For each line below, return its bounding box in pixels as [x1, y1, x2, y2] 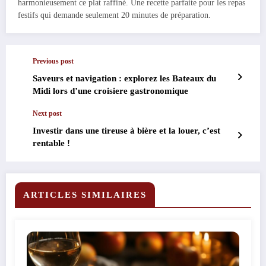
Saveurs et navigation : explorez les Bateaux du [33, 74, 216, 84]
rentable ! [33, 138, 70, 148]
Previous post [33, 57, 74, 66]
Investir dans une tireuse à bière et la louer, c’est [33, 126, 220, 136]
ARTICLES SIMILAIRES [23, 190, 147, 200]
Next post [33, 109, 62, 118]
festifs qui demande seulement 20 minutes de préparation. [18, 11, 211, 20]
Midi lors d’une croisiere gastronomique [33, 86, 188, 96]
